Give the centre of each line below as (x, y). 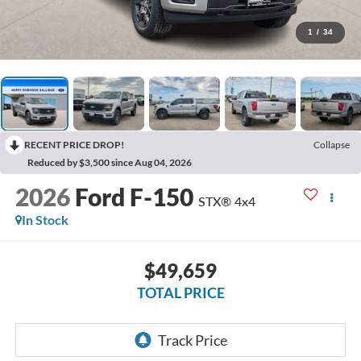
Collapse (332, 145)
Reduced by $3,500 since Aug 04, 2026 (110, 163)
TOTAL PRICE (180, 292)
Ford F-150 (134, 197)
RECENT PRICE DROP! (74, 145)
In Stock (45, 220)
